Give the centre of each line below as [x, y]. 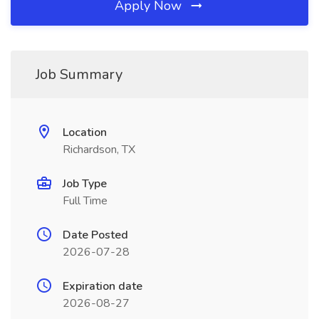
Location [85, 132]
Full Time [85, 201]
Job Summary [79, 74]
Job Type [85, 184]
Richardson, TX [99, 150]
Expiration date [103, 286]
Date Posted [95, 235]
